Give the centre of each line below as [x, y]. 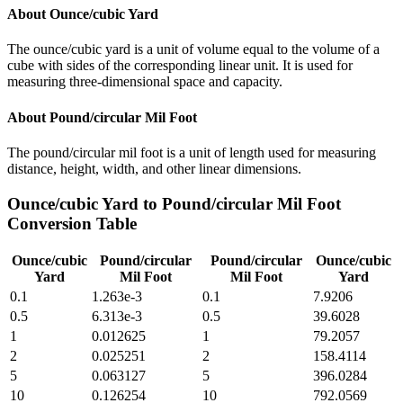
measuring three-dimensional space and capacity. [145, 82]
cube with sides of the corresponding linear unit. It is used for [180, 66]
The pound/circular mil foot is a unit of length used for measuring [192, 152]
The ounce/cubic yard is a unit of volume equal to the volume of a [193, 49]
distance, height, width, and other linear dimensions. [154, 168]
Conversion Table [72, 223]
